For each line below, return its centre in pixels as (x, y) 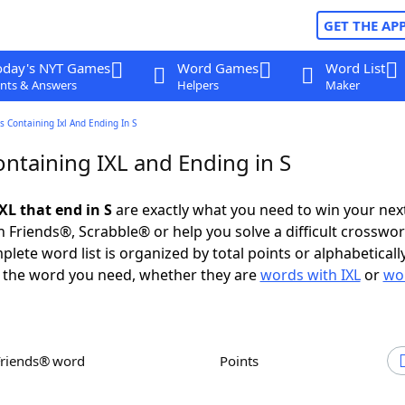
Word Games (217, 68)
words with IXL (310, 275)
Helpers (198, 85)
